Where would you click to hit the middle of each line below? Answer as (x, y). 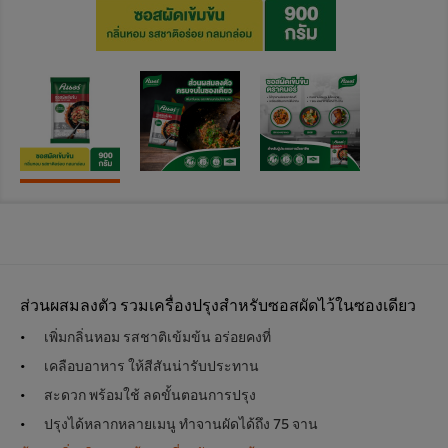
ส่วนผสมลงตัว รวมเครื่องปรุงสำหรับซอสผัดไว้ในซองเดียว (218, 304)
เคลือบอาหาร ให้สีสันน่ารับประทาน (151, 365)
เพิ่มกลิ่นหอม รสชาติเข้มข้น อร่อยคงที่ (157, 336)
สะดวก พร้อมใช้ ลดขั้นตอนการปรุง (150, 394)
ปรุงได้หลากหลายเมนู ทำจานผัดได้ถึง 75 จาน (181, 423)
